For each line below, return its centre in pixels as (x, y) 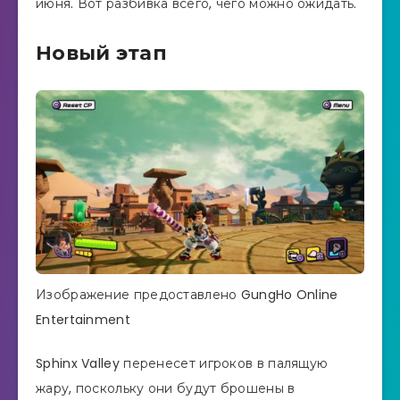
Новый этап (101, 53)
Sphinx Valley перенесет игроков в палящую (182, 364)
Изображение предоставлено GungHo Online (187, 295)
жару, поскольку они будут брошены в (166, 389)
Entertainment (83, 320)
